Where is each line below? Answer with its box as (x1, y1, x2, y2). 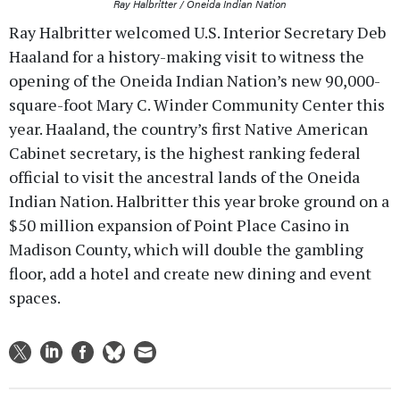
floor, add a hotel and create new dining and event (9, 262, 371, 284)
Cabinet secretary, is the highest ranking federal (9, 141, 361, 163)
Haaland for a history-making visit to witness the (9, 45, 364, 67)
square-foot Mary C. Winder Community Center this (9, 93, 385, 115)
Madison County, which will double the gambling (9, 237, 363, 260)
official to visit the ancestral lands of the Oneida (9, 165, 360, 187)
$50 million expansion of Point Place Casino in (9, 213, 349, 236)
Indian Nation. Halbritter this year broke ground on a (9, 189, 389, 212)
